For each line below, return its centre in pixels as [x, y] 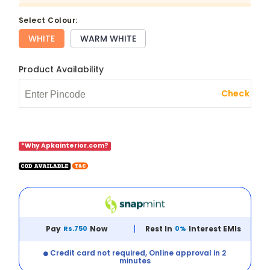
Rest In [159, 229]
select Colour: [51, 20]
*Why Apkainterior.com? [64, 146]
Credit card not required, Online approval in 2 [137, 253]
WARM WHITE [108, 39]
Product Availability [61, 70]
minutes [135, 261]
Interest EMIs [215, 229]
